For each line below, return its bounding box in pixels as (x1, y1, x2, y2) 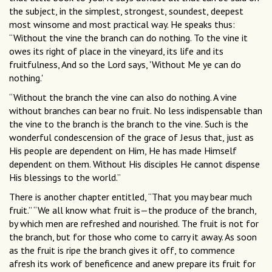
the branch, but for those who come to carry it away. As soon (9, 231, 257, 243)
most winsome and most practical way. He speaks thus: (9, 18, 235, 31)
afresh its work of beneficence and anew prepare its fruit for (9, 257, 256, 270)
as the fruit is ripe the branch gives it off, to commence (9, 244, 235, 257)
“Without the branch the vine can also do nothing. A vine (9, 91, 237, 104)
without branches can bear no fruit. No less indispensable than (9, 104, 262, 117)
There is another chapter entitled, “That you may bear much (9, 191, 252, 203)
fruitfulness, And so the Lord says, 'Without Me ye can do (9, 58, 241, 71)
